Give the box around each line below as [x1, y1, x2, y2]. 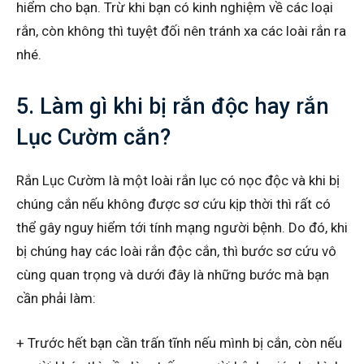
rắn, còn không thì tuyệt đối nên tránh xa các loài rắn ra [16, 22, 346, 39]
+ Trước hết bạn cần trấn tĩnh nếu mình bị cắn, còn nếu [16, 334, 342, 351]
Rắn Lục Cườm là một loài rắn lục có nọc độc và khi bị [16, 171, 340, 188]
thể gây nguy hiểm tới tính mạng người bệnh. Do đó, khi [16, 219, 348, 236]
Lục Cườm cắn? [16, 123, 171, 150]
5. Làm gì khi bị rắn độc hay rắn [16, 93, 329, 119]
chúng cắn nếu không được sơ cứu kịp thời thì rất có [16, 195, 331, 212]
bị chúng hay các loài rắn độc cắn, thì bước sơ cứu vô [16, 242, 336, 259]
